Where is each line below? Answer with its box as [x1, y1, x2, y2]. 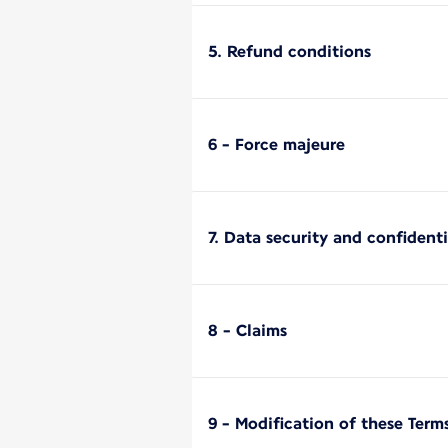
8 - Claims [208, 320, 287, 340]
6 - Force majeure [208, 134, 345, 154]
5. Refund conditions [208, 41, 371, 61]
